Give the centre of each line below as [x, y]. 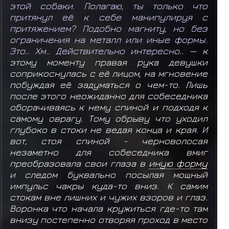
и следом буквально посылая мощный [109, 175]
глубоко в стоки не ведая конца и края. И [109, 130]
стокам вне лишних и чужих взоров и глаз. [109, 197]
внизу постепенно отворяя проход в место [109, 220]
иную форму [178, 163]
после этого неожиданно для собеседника [109, 96]
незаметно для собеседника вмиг [109, 152]
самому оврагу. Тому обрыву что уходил [109, 118]
